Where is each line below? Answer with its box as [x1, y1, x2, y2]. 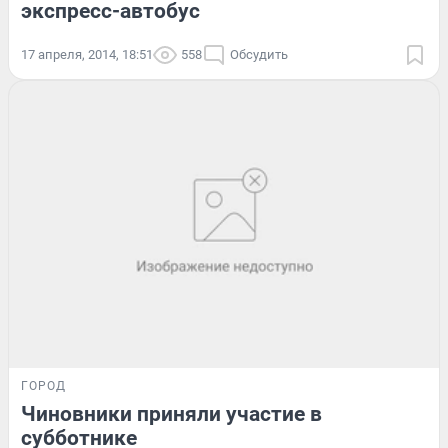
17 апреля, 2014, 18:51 [21, 46, 153, 62]
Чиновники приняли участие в [21, 401, 322, 426]
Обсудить [230, 46, 288, 62]
